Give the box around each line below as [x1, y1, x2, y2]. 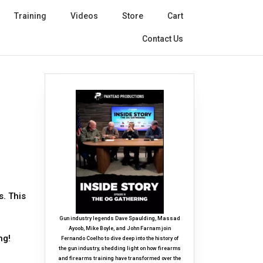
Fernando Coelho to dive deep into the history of [60, 235, 178, 242]
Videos [70, 11, 98, 21]
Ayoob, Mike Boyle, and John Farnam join [68, 225, 171, 232]
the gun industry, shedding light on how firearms [58, 245, 181, 252]
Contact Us [142, 34, 183, 43]
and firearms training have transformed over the [58, 255, 181, 262]
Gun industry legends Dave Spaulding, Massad [59, 215, 180, 222]
